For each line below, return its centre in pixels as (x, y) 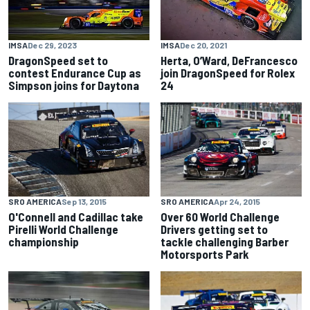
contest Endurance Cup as (75, 73)
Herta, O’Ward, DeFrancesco (229, 61)
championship (44, 242)
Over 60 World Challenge (220, 217)
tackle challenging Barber (225, 242)
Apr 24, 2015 (237, 202)
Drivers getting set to (214, 229)
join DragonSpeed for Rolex (228, 73)
